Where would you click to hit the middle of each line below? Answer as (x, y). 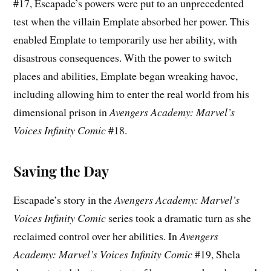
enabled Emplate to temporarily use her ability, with (126, 39)
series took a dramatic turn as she (179, 217)
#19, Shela (217, 254)
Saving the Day (61, 171)
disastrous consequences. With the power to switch (123, 57)
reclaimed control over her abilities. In (97, 236)
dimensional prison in (62, 112)
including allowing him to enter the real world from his (132, 93)
